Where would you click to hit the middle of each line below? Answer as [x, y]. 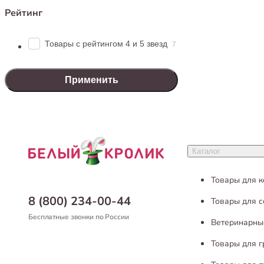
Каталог [206, 151]
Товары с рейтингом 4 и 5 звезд [106, 43]
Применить [91, 80]
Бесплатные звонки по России [79, 217]
